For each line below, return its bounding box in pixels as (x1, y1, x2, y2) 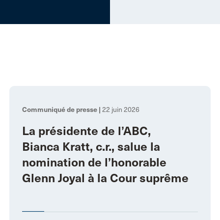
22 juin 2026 (100, 105, 139, 114)
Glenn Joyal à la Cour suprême (22, 170, 189, 186)
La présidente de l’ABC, (22, 123, 151, 138)
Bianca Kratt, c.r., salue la (22, 139, 160, 154)
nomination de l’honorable (22, 155, 166, 170)
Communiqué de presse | (22, 105, 101, 114)
